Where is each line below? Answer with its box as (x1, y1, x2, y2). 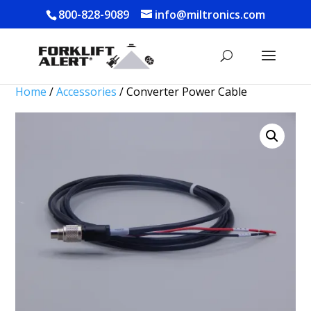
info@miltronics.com (154, 7, 265, 22)
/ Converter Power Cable (117, 84, 248, 99)
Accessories (56, 84, 117, 99)
